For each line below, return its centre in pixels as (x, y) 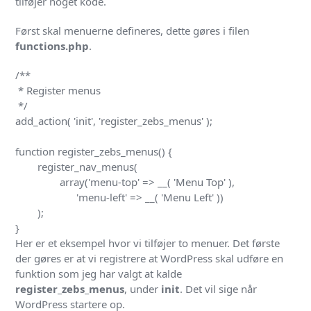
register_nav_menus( (27, 167)
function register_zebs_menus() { (94, 151)
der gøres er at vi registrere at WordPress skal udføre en (150, 258)
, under (143, 289)
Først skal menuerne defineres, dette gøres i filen (133, 31)
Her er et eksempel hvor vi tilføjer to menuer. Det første (148, 243)
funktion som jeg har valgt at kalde (99, 274)
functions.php (52, 46)
